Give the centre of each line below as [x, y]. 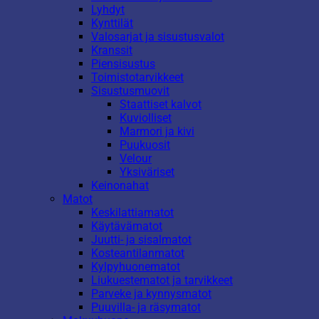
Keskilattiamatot [132, 212]
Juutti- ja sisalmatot [141, 239]
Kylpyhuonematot [136, 266]
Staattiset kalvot [161, 104]
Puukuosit [145, 145]
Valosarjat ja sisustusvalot [158, 36]
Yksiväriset [147, 172]
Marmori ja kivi [157, 131]
